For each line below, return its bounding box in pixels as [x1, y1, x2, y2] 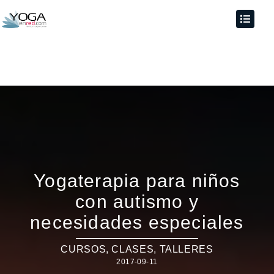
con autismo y [75, 191, 199, 212]
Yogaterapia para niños [34, 171, 240, 191]
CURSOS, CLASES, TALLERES [61, 244, 213, 254]
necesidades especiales [30, 212, 244, 232]
